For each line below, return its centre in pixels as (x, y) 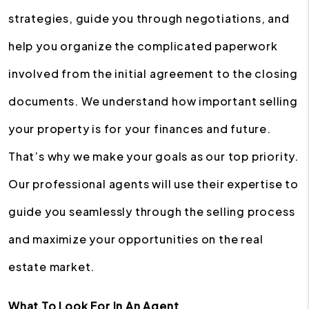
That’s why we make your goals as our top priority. (153, 156)
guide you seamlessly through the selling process (152, 211)
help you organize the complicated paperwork (143, 46)
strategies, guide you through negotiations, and (149, 18)
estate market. (52, 267)
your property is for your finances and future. (140, 129)
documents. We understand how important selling (153, 101)
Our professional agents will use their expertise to (153, 184)
